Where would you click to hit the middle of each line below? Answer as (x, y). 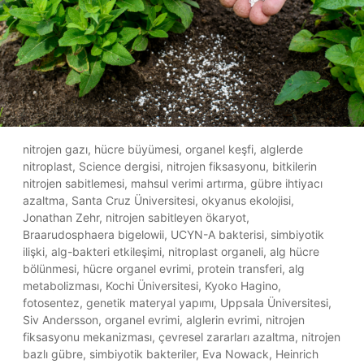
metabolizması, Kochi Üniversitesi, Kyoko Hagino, (152, 285)
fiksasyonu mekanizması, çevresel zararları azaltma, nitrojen (182, 336)
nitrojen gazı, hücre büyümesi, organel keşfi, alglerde (163, 149)
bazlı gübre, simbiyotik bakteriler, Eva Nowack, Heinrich (171, 353)
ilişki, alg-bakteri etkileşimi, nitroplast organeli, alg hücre (171, 251)
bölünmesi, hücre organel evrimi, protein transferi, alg (164, 268)
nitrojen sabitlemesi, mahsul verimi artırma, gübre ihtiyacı (173, 183)
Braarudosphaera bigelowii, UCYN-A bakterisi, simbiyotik (173, 234)
